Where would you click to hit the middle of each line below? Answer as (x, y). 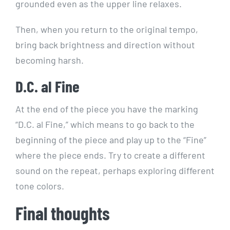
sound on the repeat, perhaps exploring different (115, 170)
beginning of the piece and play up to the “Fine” (111, 139)
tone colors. (40, 186)
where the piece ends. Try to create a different (110, 155)
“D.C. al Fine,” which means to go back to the (105, 124)
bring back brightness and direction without (105, 45)
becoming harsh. (49, 60)
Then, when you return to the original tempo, (107, 30)
